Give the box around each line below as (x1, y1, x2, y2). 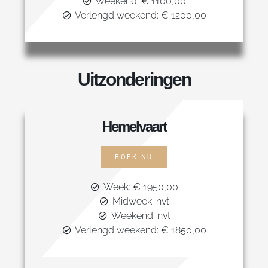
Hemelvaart (102, 118, 166, 135)
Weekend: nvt (111, 210, 170, 222)
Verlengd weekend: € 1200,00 (75, 10, 207, 22)
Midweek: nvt (112, 196, 169, 208)
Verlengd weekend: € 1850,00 (75, 224, 207, 236)
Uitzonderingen (77, 69, 191, 90)
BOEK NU (115, 153, 153, 162)
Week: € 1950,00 (103, 181, 178, 193)
